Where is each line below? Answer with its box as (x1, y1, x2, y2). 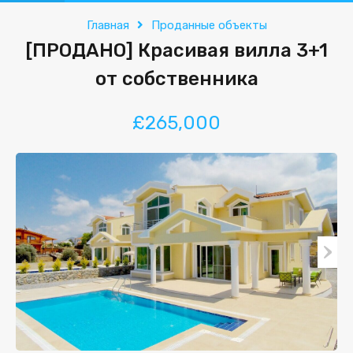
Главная (86, 18, 129, 32)
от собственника (95, 68, 258, 90)
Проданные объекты (150, 18, 267, 32)
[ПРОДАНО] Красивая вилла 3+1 (25, 39, 328, 61)
